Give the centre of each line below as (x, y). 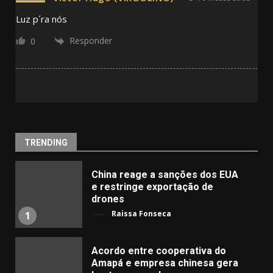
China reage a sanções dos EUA (165, 175)
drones (108, 199)
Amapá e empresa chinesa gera (165, 263)
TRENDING (46, 142)
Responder (91, 40)
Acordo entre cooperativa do (159, 251)
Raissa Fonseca (140, 214)
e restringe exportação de (152, 187)
